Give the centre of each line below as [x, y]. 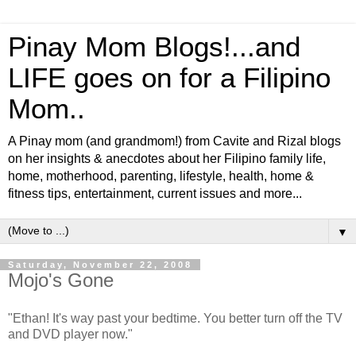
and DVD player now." [70, 334]
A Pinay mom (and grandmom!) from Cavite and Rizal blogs [174, 141]
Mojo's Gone [61, 280]
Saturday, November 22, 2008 [100, 265]
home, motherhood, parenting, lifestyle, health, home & [161, 176]
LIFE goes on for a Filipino [169, 78]
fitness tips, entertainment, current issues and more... [155, 193]
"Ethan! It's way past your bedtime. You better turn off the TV [175, 318]
